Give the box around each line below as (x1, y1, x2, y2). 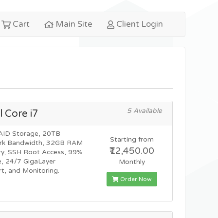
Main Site (53, 19, 92, 29)
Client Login (114, 19, 163, 29)
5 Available (127, 107, 162, 115)
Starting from (110, 136, 154, 144)
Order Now (119, 176, 152, 182)
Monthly (119, 158, 145, 166)
